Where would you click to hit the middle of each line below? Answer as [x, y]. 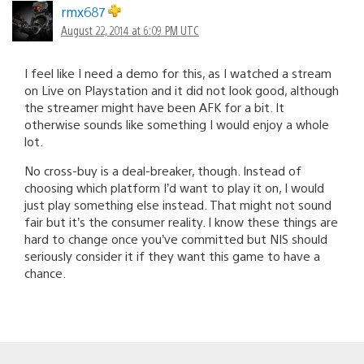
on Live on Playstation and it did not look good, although [182, 89]
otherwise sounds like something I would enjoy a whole [177, 123]
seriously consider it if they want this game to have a [172, 255]
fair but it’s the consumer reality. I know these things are [181, 221]
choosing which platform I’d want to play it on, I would [174, 187]
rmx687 [84, 11]
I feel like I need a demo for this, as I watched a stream [178, 72]
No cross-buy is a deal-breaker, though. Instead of [163, 170]
